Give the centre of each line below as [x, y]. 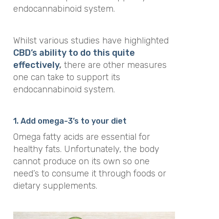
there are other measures [114, 65]
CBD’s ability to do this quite [74, 53]
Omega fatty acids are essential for [81, 137]
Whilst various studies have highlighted [91, 40]
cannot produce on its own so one [81, 162]
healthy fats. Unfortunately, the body [86, 149]
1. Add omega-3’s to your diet [70, 121]
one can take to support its [66, 77]
